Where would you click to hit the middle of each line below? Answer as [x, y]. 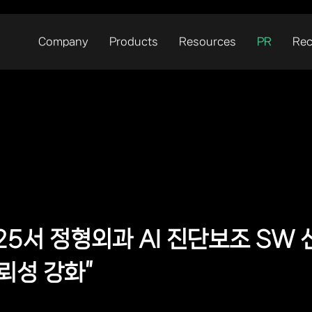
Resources [208, 41]
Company [63, 41]
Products [134, 41]
